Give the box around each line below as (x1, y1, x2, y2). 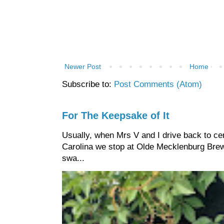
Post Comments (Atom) (114, 79, 202, 89)
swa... (62, 153, 84, 163)
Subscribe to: (62, 79, 114, 89)
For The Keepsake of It (62, 110, 169, 121)
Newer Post (64, 62, 101, 71)
